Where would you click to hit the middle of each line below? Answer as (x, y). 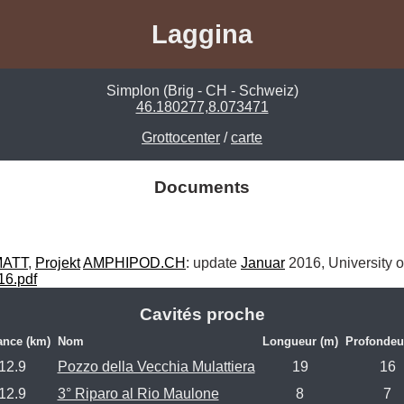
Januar (263, 262)
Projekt (58, 262)
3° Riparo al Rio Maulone (138, 393)
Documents (202, 188)
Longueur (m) (300, 341)
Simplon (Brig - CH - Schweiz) (202, 91)
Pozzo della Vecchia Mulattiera (156, 366)
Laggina (202, 34)
